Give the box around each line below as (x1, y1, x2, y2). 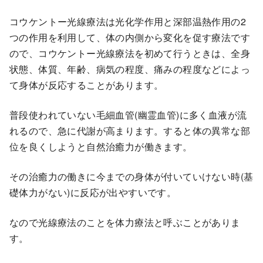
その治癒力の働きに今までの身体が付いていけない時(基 (9, 170, 254, 184)
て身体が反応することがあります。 (9, 78, 164, 92)
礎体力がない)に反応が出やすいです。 (9, 186, 177, 200)
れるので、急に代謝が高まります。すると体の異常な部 (9, 124, 250, 138)
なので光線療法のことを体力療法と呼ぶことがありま (9, 215, 241, 230)
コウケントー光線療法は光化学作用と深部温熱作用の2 (9, 15, 246, 29)
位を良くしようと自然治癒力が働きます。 (9, 140, 193, 154)
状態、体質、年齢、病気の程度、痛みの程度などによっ (9, 62, 250, 76)
